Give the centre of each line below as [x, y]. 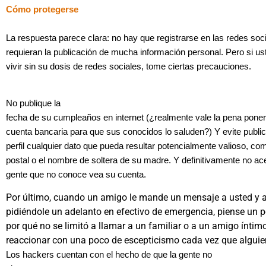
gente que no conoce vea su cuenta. [76, 175]
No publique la [33, 104]
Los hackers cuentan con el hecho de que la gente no [109, 254]
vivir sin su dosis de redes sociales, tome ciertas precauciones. [129, 67]
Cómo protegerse [42, 10]
